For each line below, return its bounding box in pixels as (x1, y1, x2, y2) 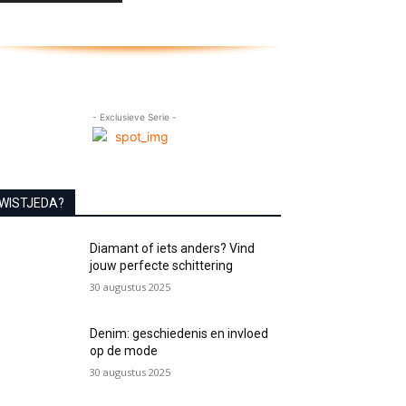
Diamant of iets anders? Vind (90, 241, 256, 256)
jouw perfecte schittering (90, 258, 234, 273)
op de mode (90, 343, 159, 359)
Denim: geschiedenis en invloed (90, 326, 269, 342)
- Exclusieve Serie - (92, 111, 177, 122)
